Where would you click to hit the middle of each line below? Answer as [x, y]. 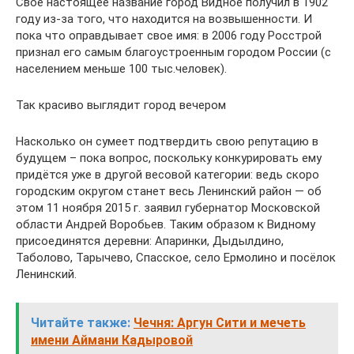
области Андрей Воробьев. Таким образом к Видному [166, 224]
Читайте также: [81, 323]
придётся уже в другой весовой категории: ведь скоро [168, 175]
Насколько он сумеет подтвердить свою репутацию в [167, 141]
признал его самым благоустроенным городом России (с [173, 52]
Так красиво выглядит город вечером [121, 105]
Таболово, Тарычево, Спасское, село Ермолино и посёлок [176, 258]
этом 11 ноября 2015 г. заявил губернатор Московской [168, 208]
